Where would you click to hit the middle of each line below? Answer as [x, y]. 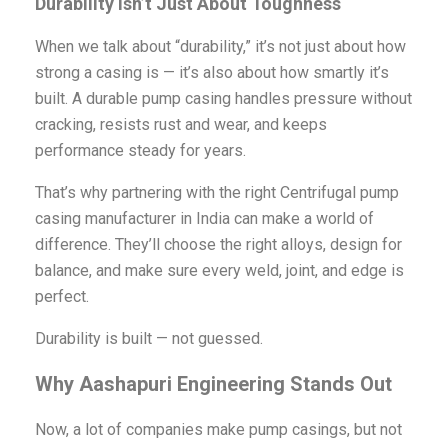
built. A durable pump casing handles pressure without [223, 99]
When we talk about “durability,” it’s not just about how [220, 47]
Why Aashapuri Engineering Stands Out [213, 384]
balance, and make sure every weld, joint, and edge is [219, 271]
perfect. [61, 297]
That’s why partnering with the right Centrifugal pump [216, 193]
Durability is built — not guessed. [148, 339]
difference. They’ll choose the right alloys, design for [218, 245]
